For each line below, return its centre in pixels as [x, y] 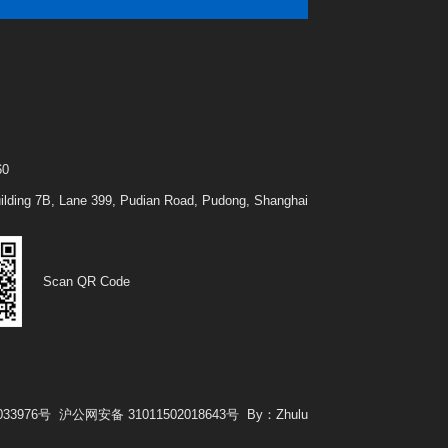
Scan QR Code [86, 281]
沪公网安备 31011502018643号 [149, 414]
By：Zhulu [278, 414]
